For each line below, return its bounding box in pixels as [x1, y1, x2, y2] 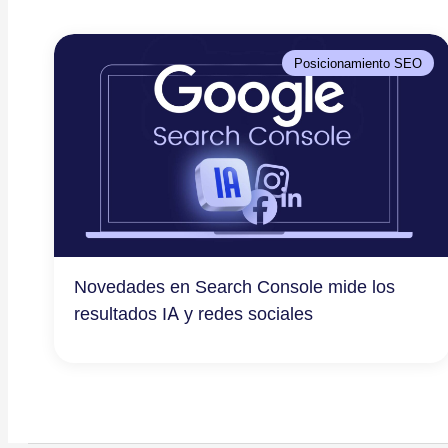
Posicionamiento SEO [293, 55, 422, 72]
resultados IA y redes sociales [73, 302, 313, 324]
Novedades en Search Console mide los [73, 275, 395, 297]
